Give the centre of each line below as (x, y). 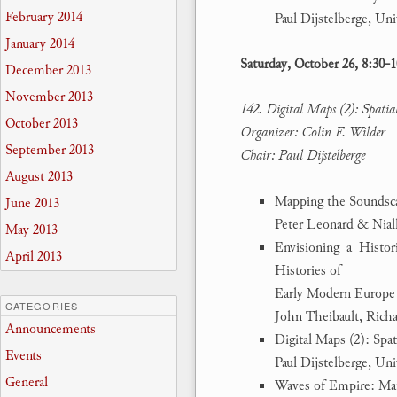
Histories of (308, 270)
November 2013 (49, 97)
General (27, 382)
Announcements (51, 329)
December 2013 (48, 71)
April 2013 (34, 257)
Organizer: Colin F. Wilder (313, 132)
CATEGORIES (42, 305)
